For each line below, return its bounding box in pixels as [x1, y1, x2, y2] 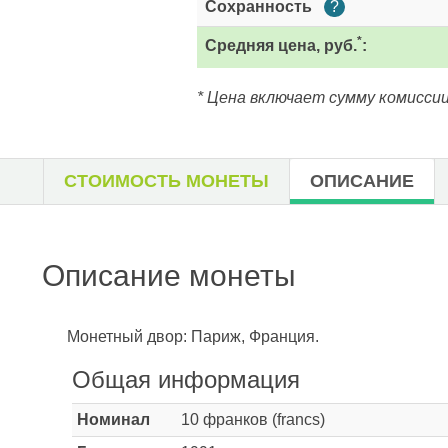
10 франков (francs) [181, 411, 325, 428]
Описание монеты [42, 259, 296, 292]
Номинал [77, 411, 150, 428]
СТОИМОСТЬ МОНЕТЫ [64, 171, 269, 191]
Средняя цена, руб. [205, 37, 357, 54]
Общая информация [72, 366, 300, 393]
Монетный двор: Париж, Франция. [67, 328, 319, 345]
